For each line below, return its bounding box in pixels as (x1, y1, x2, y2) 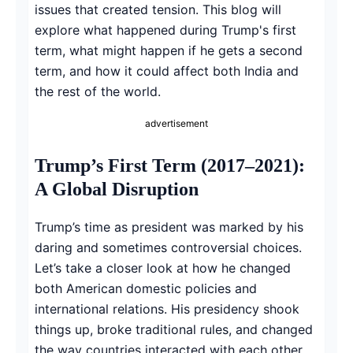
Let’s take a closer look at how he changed (35, 259, 291, 276)
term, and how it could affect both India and (35, 62, 299, 79)
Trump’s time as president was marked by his (35, 218, 303, 235)
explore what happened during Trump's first (35, 21, 296, 38)
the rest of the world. (35, 83, 161, 99)
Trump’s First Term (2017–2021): (35, 154, 305, 176)
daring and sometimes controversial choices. (35, 239, 302, 255)
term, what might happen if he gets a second (35, 42, 303, 58)
